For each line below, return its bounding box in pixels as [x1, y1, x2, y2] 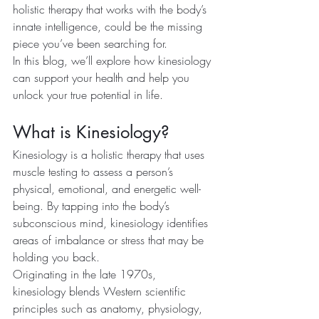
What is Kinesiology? [13, 121, 169, 143]
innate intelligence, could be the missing [13, 19, 206, 34]
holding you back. [13, 249, 100, 265]
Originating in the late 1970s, [13, 266, 159, 282]
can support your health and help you [13, 70, 193, 85]
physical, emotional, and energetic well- [13, 181, 201, 197]
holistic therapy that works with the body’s [13, 1, 210, 17]
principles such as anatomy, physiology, [13, 300, 206, 316]
